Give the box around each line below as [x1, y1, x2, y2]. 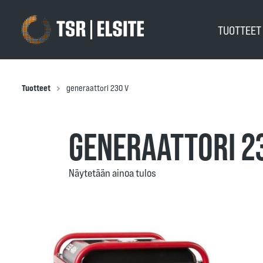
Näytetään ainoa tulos [69, 166, 156, 179]
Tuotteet [22, 83, 50, 93]
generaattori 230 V [66, 83, 129, 93]
